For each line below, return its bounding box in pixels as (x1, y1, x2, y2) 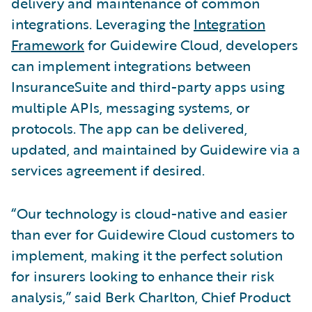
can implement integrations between (11, 54, 251, 76)
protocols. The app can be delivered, (11, 117, 247, 139)
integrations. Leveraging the (11, 13, 194, 34)
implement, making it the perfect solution (11, 244, 283, 265)
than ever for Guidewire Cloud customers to (11, 223, 295, 244)
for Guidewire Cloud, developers (84, 33, 298, 55)
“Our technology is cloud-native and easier (11, 202, 288, 224)
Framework (11, 33, 84, 55)
